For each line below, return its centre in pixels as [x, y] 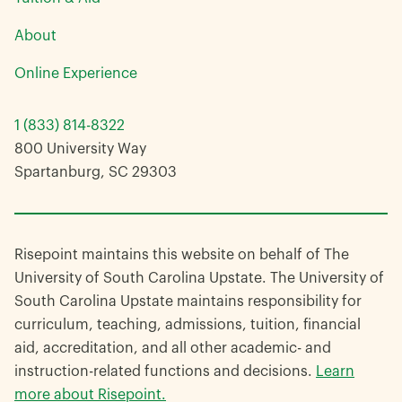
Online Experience [76, 74]
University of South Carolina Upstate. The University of [199, 279]
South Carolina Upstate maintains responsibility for [188, 302]
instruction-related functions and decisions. [165, 372]
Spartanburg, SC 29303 [96, 173]
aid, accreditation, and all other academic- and [173, 349]
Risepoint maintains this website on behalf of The [182, 255]
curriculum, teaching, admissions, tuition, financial [188, 325]
